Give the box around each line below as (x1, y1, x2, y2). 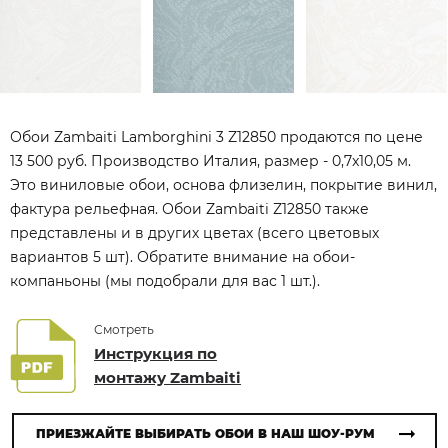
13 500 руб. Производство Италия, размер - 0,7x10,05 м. (10, 152, 411, 170)
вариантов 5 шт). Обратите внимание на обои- (10, 248, 355, 266)
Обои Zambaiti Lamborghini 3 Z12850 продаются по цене (10, 128, 423, 146)
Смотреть (94, 322, 154, 337)
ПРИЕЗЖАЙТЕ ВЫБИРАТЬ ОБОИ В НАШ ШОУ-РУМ (35, 426, 375, 441)
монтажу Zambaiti (94, 368, 241, 387)
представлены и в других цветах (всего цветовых (10, 224, 379, 242)
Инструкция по (94, 344, 217, 363)
